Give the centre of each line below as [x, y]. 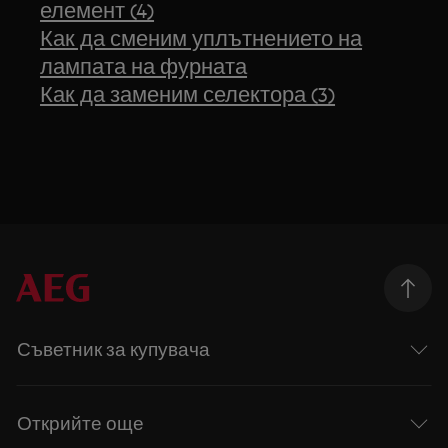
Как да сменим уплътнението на [201, 38]
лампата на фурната [144, 66]
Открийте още [81, 423]
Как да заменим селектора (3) [188, 94]
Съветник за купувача [114, 349]
